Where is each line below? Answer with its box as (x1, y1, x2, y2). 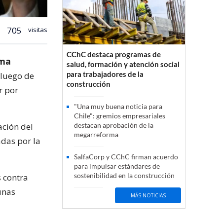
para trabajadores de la (67, 70, 144, 79)
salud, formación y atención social (67, 60, 180, 69)
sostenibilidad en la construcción (74, 171, 175, 180)
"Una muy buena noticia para (74, 102, 162, 111)
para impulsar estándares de (74, 162, 160, 171)
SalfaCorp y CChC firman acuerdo (74, 152, 178, 161)
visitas (27, 25, 47, 34)
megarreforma (74, 130, 118, 139)
